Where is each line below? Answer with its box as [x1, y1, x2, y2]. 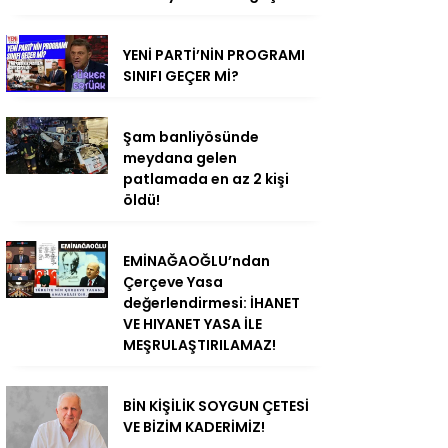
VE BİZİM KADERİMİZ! [123, 417, 265, 437]
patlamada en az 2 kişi [123, 169, 289, 189]
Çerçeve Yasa [123, 272, 223, 292]
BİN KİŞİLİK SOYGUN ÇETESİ [123, 396, 309, 416]
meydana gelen [123, 148, 237, 168]
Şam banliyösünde [123, 127, 259, 147]
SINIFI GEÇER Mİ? [123, 66, 239, 86]
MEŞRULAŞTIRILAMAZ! [123, 335, 276, 355]
